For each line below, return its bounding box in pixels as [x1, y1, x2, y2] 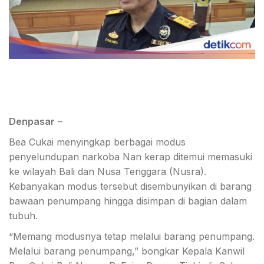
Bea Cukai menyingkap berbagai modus [9, 136, 186, 148]
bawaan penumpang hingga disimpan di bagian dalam [9, 195, 247, 207]
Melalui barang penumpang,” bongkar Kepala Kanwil [9, 245, 245, 258]
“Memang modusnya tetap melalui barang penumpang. [9, 230, 255, 243]
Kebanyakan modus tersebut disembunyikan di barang [9, 180, 252, 193]
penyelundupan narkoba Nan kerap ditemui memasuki [9, 151, 252, 163]
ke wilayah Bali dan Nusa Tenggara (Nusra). [9, 166, 206, 178]
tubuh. [9, 210, 38, 222]
